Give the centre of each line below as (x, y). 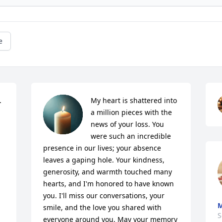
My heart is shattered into (134, 100)
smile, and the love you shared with (103, 207)
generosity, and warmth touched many (108, 172)
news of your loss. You (128, 124)
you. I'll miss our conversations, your (104, 195)
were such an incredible (131, 136)
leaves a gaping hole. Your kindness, (104, 160)
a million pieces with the (132, 112)
